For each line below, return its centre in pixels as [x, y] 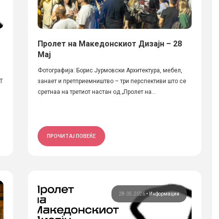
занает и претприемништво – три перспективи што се [112, 81]
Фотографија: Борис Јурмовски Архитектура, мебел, [110, 70]
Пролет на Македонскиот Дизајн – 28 [109, 44]
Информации [164, 194]
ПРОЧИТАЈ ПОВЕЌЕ [71, 136]
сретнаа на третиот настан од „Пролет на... [97, 92]
